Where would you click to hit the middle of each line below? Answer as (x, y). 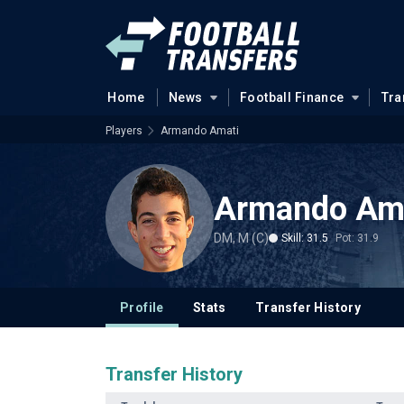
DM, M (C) (241, 238)
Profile (142, 308)
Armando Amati (200, 131)
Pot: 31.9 (357, 238)
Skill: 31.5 (305, 238)
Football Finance (292, 97)
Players (124, 131)
